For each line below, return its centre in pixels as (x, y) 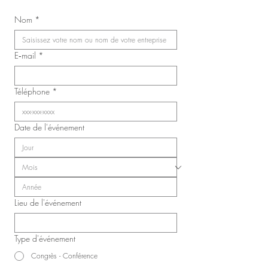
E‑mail (25, 55)
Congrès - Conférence (64, 256)
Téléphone (32, 91)
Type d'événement (45, 238)
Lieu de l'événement (48, 202)
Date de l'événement (49, 127)
